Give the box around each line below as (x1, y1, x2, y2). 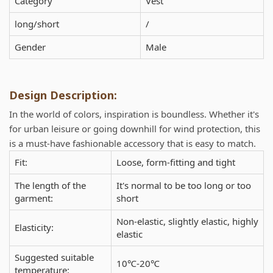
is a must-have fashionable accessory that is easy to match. (9, 136, 256, 149)
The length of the (15, 179, 86, 191)
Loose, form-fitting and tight (116, 155, 235, 168)
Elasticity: (15, 221, 54, 233)
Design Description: (9, 87, 117, 102)
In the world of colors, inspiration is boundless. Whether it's (9, 107, 259, 120)
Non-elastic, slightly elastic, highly (116, 214, 258, 227)
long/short (15, 17, 59, 30)
